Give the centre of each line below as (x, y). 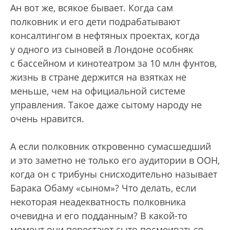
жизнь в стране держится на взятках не (98, 77)
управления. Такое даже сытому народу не (106, 105)
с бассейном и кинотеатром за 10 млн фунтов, (113, 63)
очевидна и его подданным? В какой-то (99, 216)
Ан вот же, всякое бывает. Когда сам (92, 8)
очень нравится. (47, 119)
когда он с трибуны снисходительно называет (114, 174)
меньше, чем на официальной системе (98, 91)
